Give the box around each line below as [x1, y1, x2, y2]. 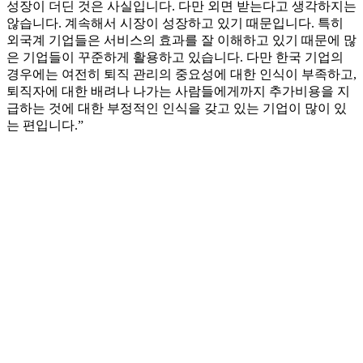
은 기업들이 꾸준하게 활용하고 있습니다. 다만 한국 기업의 [6, 50, 344, 65]
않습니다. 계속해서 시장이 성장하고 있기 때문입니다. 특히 [6, 16, 344, 31]
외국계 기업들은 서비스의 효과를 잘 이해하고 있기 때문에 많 [6, 33, 357, 48]
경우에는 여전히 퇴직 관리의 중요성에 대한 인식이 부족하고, [6, 67, 357, 82]
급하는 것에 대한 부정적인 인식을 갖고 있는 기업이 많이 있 [6, 101, 347, 116]
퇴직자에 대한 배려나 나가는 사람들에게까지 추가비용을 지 [6, 84, 350, 99]
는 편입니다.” [6, 118, 83, 133]
